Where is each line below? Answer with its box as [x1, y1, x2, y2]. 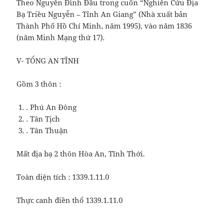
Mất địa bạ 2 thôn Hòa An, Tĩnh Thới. [16, 149, 145, 159]
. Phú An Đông [26, 102, 77, 112]
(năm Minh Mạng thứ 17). [16, 32, 105, 43]
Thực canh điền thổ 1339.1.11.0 [16, 195, 123, 205]
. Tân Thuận [26, 125, 68, 136]
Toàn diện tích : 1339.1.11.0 [16, 172, 109, 182]
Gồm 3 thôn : [16, 79, 62, 89]
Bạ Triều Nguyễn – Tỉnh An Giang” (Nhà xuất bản [16, 9, 188, 19]
